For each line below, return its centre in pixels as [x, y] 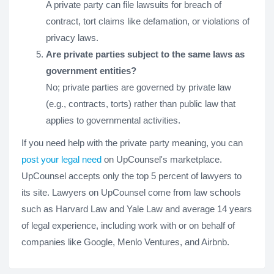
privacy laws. [72, 38]
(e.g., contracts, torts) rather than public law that [141, 104]
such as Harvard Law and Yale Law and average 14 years [137, 209]
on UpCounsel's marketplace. [162, 159]
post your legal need [61, 159]
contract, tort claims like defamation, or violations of [148, 21]
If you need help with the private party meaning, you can [132, 143]
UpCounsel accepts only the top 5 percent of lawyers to [131, 176]
